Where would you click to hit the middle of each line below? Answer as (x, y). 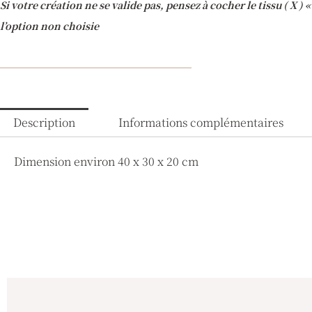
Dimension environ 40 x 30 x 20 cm (106, 161)
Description (45, 122)
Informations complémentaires (201, 122)
